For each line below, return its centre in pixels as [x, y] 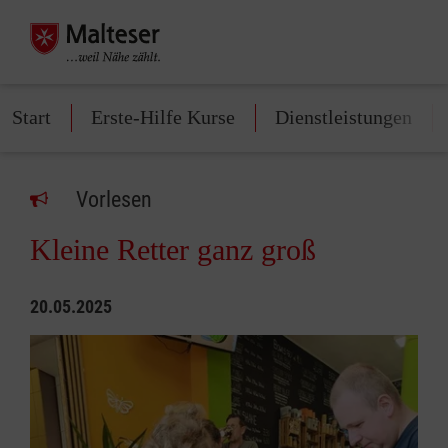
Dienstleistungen [343, 117]
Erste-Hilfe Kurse [163, 117]
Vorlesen [114, 199]
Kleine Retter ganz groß [173, 249]
